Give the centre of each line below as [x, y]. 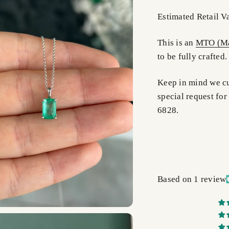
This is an [177, 43]
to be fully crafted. [192, 57]
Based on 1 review [192, 179]
